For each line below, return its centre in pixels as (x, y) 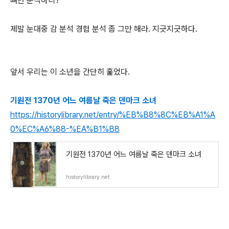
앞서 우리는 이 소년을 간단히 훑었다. (71, 72)
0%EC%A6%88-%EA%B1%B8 (65, 129)
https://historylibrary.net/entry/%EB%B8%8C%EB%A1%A (113, 115)
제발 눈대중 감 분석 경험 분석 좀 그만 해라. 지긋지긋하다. (104, 29)
